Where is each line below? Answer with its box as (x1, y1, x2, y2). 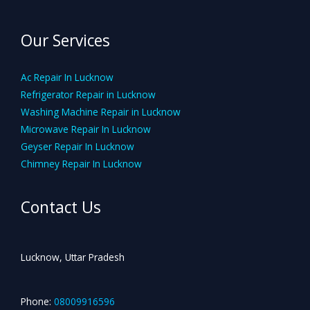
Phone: (21, 294, 51, 308)
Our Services (21, 30, 110, 52)
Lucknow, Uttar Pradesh (21, 250, 125, 264)
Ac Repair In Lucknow (21, 71, 113, 84)
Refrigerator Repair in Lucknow (21, 88, 156, 102)
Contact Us (21, 197, 101, 219)
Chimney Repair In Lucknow (21, 157, 142, 171)
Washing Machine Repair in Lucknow (21, 105, 181, 119)
